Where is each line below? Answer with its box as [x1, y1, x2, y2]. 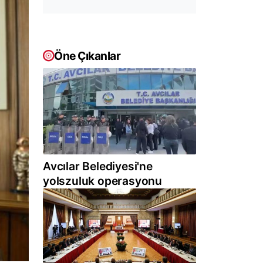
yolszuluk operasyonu [43, 174, 163, 188]
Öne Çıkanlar [54, 49, 120, 63]
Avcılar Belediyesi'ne [43, 159, 153, 174]
